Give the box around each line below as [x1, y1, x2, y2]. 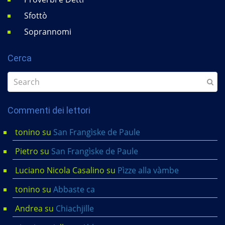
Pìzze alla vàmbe [118, 164, 179, 176]
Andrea [15, 202, 43, 214]
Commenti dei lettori [8, 104, 90, 116]
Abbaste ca [53, 183, 95, 195]
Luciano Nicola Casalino [15, 164, 104, 176]
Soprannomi [24, 26, 71, 37]
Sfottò [24, 10, 47, 21]
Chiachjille [56, 202, 94, 214]
